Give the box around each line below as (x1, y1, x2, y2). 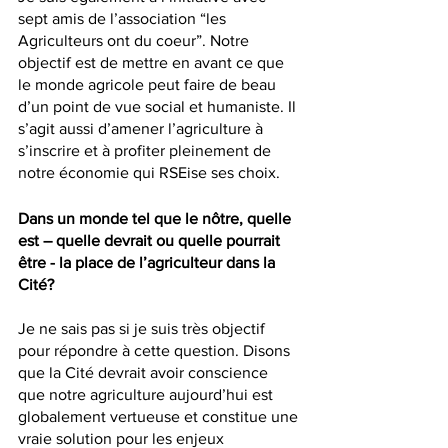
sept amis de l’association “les (18, 10, 230, 28)
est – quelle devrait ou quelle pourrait (18, 232, 284, 250)
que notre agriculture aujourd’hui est (18, 386, 277, 404)
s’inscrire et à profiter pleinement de (18, 142, 275, 160)
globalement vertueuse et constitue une (18, 408, 302, 426)
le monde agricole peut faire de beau (18, 76, 280, 94)
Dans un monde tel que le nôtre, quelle (18, 210, 295, 228)
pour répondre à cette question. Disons (18, 342, 294, 360)
